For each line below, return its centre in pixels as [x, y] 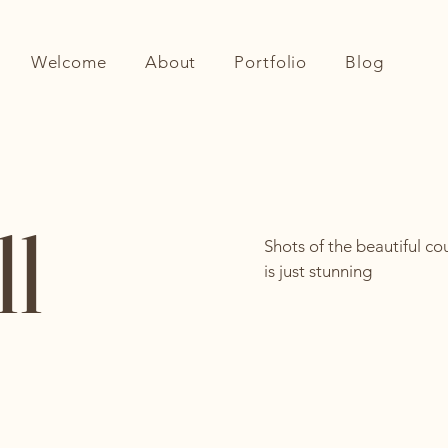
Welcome [68, 62]
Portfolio [271, 62]
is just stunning [318, 271]
